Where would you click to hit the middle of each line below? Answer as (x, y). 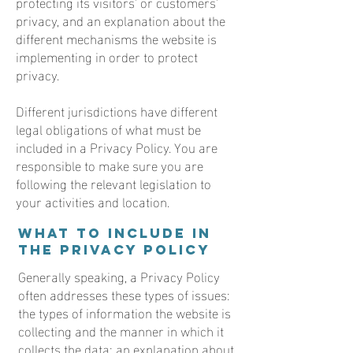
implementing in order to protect (107, 56)
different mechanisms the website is (116, 37)
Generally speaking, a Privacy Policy (119, 275)
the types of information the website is (124, 312)
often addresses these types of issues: (124, 294)
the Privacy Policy (114, 250)
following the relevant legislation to (113, 182)
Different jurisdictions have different (117, 110)
